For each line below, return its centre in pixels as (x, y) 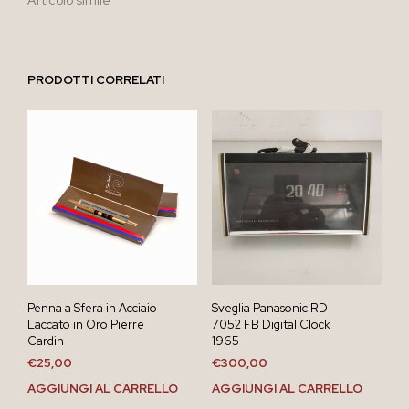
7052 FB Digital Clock (271, 325)
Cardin (46, 341)
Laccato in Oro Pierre (86, 325)
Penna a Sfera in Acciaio (92, 309)
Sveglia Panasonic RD (269, 309)
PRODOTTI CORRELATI (96, 79)
